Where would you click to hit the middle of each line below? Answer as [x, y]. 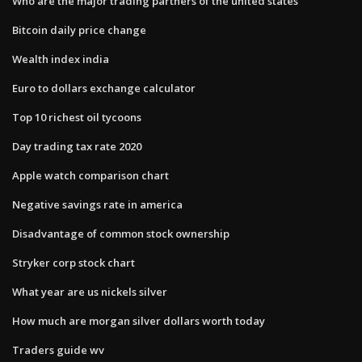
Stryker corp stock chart [74, 262]
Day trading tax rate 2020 [77, 146]
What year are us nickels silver [90, 291]
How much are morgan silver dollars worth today [139, 320]
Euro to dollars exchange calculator [104, 88]
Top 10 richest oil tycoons [77, 117]
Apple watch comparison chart [90, 175]
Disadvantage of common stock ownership [121, 233]
